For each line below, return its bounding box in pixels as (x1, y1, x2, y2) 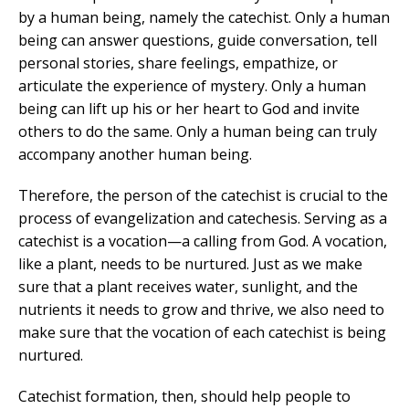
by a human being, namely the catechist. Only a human (18, 6, 390, 27)
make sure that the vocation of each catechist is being (18, 321, 386, 342)
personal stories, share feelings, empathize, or (18, 52, 338, 73)
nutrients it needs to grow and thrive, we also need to (18, 299, 384, 320)
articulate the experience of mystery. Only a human (18, 75, 366, 96)
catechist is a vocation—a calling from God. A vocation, (18, 230, 387, 251)
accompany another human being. (18, 143, 252, 164)
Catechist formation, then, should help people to (18, 385, 351, 406)
